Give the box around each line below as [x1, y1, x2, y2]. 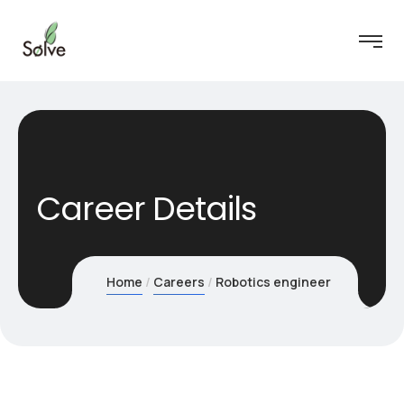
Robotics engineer [215, 273, 331, 290]
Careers [152, 273, 205, 290]
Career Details [36, 186, 256, 232]
